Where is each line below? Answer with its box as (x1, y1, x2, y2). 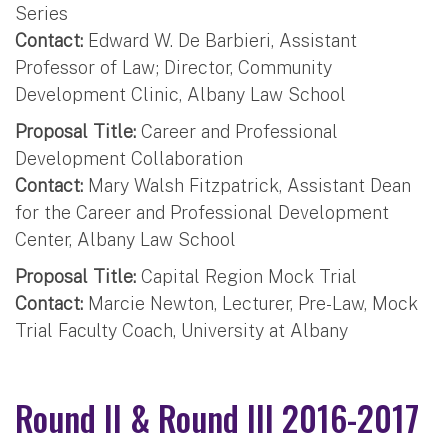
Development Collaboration (15, 147, 243, 169)
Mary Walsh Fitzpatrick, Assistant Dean (83, 174, 411, 196)
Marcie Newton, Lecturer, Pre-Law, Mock (83, 292, 418, 314)
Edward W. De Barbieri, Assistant (83, 29, 357, 51)
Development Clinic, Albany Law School (15, 83, 346, 105)
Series (15, 2, 68, 24)
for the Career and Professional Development (15, 201, 389, 223)
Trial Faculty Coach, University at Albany (15, 319, 348, 341)
